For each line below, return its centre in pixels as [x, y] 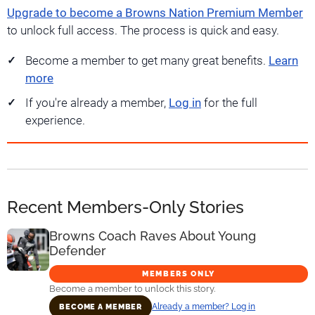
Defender [78, 250]
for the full [229, 103]
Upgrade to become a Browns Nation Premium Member [155, 13]
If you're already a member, [97, 103]
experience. [55, 121]
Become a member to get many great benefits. [147, 61]
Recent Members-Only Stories [126, 207]
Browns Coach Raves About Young [153, 236]
